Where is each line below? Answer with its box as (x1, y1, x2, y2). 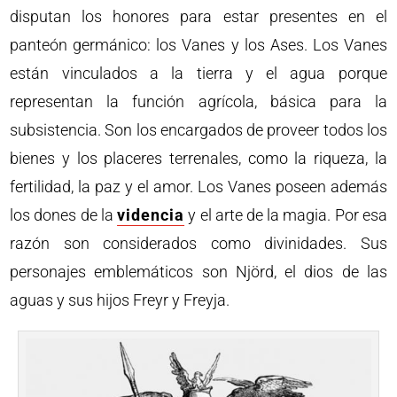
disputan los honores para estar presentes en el (10, 7, 387, 26)
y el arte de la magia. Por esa (184, 206, 387, 224)
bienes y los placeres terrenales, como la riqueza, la (10, 149, 387, 167)
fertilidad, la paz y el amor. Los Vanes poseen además (10, 177, 387, 196)
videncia (117, 206, 185, 224)
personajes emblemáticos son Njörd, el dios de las (10, 262, 387, 281)
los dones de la (10, 206, 118, 224)
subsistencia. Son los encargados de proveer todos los (10, 121, 387, 139)
